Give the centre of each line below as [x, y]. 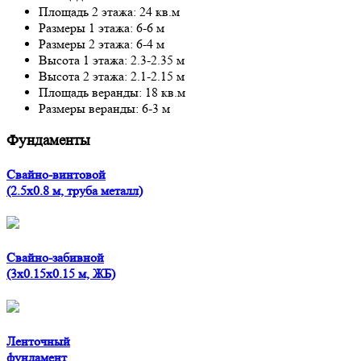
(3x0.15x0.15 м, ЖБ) [61, 274]
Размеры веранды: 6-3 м [104, 108]
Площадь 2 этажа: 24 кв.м [109, 11]
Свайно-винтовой [56, 174]
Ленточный [38, 341]
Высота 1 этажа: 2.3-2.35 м [112, 60]
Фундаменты [48, 140]
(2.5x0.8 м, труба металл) [75, 190]
